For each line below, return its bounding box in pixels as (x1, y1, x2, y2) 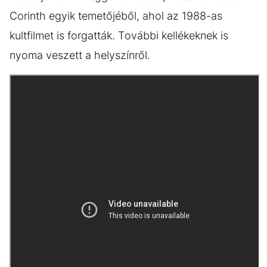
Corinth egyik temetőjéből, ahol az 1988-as (10, 10, 222, 22)
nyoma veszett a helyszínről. (10, 49, 150, 61)
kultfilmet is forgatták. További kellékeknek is (10, 29, 228, 42)
